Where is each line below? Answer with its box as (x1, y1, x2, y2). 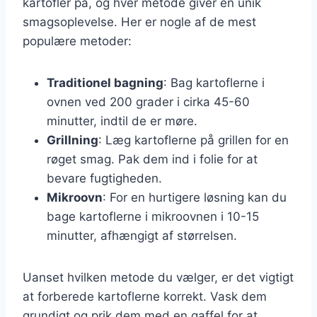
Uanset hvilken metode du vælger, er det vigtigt (23, 270, 294, 284)
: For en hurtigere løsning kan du (103, 190, 287, 204)
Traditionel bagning (47, 75, 163, 90)
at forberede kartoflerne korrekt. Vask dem (23, 289, 267, 304)
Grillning (47, 132, 98, 147)
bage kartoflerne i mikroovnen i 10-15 (47, 209, 259, 224)
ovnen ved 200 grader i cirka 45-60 (47, 94, 250, 109)
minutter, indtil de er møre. (47, 113, 197, 128)
